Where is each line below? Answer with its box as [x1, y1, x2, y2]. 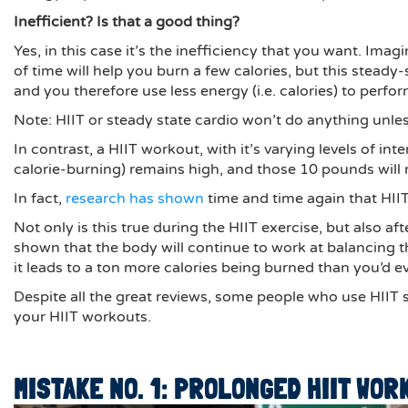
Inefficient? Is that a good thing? [14, 13, 240, 31]
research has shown [66, 189, 204, 208]
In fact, [14, 189, 66, 208]
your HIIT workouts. [14, 308, 151, 326]
